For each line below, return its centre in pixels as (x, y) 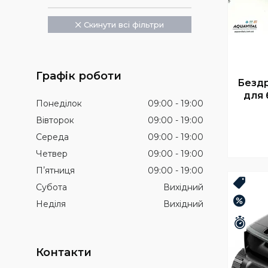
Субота (51, 187)
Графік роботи (79, 76)
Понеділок (59, 103)
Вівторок (55, 120)
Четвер (52, 154)
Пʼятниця (55, 170)
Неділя (51, 204)
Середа (52, 137)
